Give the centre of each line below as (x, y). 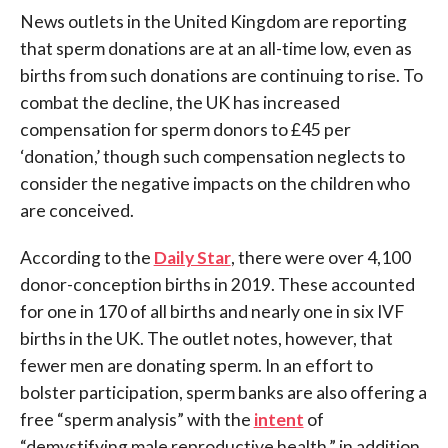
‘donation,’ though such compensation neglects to (212, 156)
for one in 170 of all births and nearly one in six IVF (211, 311)
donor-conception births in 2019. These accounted (217, 284)
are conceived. (76, 210)
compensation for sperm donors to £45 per (185, 129)
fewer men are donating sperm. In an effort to (196, 365)
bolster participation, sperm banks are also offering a (223, 392)
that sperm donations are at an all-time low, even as (215, 48)
